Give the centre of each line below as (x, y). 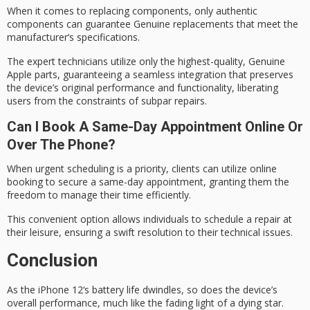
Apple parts (32, 74)
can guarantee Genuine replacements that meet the (181, 24)
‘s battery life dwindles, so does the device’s (180, 290)
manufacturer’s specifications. (73, 37)
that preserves (260, 74)
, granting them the (246, 182)
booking (25, 182)
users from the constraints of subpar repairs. (107, 100)
